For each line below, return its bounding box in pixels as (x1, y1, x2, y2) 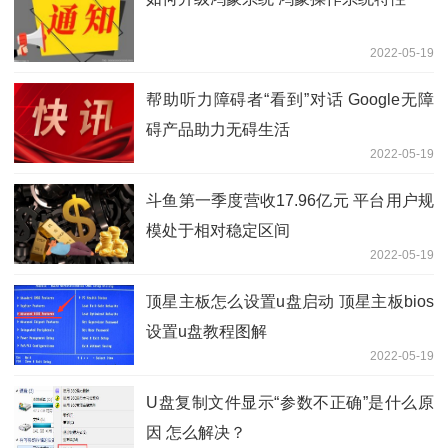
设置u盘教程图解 (146, 322, 267, 340)
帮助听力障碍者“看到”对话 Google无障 (146, 90, 434, 108)
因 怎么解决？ (146, 423, 246, 441)
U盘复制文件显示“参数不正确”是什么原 (146, 393, 434, 411)
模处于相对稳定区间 (146, 221, 290, 239)
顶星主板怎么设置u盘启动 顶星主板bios (146, 292, 434, 310)
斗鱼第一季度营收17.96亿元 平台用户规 (146, 191, 434, 209)
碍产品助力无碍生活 (146, 120, 290, 138)
